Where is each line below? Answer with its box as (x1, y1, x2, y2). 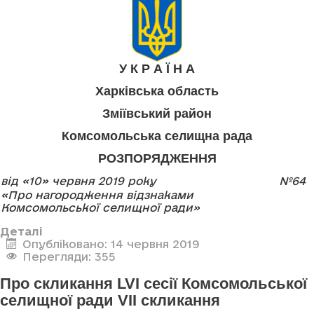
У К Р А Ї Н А (119, 62, 195, 76)
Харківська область (95, 84, 219, 99)
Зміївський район (102, 107, 212, 121)
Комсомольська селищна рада (62, 129, 252, 144)
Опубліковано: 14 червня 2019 (22, 238, 200, 251)
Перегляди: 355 (22, 250, 116, 264)
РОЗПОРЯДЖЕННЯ (97, 151, 217, 166)
